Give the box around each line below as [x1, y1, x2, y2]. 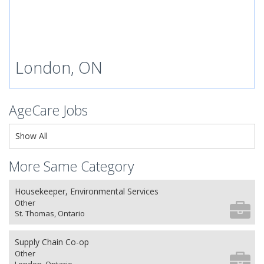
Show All [15, 130, 48, 141]
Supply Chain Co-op [15, 236, 89, 247]
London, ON [15, 57, 103, 78]
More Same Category [9, 157, 134, 176]
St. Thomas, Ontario [15, 208, 85, 219]
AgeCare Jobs [9, 101, 88, 120]
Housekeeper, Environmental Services [15, 186, 159, 197]
